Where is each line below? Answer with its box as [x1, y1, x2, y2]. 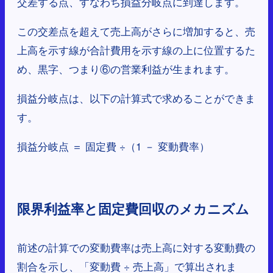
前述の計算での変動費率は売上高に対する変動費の [17, 239, 255, 255]
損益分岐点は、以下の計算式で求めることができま [17, 90, 255, 106]
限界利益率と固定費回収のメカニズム [17, 199, 249, 219]
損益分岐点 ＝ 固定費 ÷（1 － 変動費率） [17, 138, 210, 154]
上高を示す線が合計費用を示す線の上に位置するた [17, 42, 255, 58]
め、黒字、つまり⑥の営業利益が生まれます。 [17, 61, 235, 77]
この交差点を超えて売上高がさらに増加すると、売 [17, 23, 255, 39]
